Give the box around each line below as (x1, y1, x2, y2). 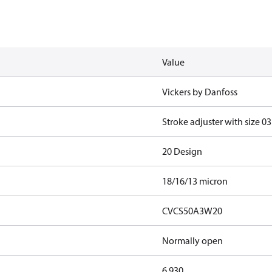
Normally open (161, 234, 223, 246)
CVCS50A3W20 (161, 205, 222, 217)
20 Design (161, 145, 202, 157)
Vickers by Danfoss (161, 86, 237, 98)
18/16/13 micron (161, 175, 228, 187)
